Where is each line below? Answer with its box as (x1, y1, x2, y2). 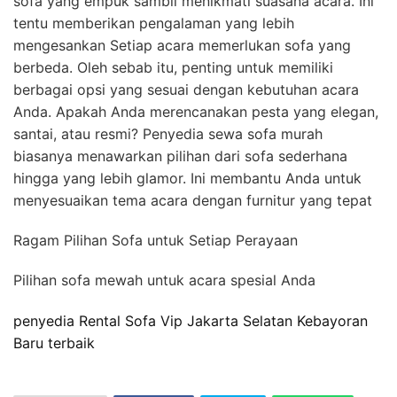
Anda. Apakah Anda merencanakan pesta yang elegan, (13, 102, 378, 121)
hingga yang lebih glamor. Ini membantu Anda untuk (13, 168, 362, 187)
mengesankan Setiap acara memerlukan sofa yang (13, 35, 351, 54)
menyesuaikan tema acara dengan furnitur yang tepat (13, 191, 372, 209)
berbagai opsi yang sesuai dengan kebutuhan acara (13, 80, 359, 98)
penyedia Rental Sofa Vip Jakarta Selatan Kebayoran (13, 311, 368, 330)
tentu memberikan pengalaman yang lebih (13, 13, 294, 32)
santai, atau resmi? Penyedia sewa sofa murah (13, 124, 323, 143)
